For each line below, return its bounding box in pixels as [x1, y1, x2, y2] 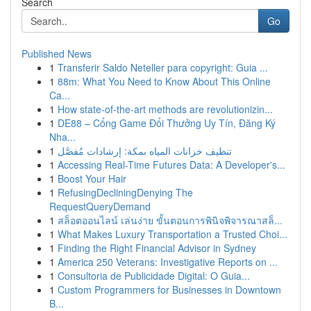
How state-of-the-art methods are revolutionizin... [58, 102, 273, 116]
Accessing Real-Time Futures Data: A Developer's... [58, 158, 285, 171]
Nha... [49, 130, 76, 144]
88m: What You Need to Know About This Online [58, 74, 271, 88]
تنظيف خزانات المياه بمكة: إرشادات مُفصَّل [58, 144, 232, 158]
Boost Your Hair [58, 171, 126, 185]
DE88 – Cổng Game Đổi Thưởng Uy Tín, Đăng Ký [58, 116, 276, 130]
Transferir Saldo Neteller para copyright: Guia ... [58, 60, 268, 74]
